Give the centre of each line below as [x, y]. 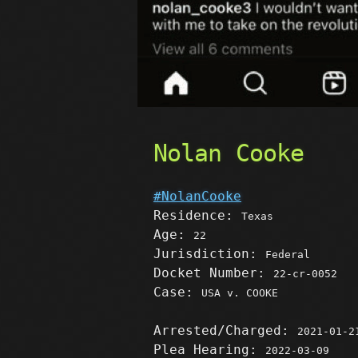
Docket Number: [213, 273]
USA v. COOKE [240, 293]
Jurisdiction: [209, 254]
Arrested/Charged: [225, 330]
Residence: [197, 215]
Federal [288, 255]
